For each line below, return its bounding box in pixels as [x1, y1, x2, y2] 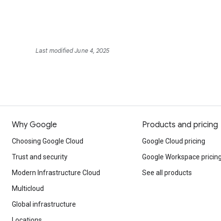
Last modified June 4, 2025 [36, 47, 110, 54]
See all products [142, 169, 192, 177]
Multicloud [12, 184, 44, 192]
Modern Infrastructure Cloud [12, 169, 100, 177]
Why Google [12, 120, 57, 130]
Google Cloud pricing [142, 137, 205, 145]
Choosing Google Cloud [12, 137, 83, 145]
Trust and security [12, 153, 68, 161]
